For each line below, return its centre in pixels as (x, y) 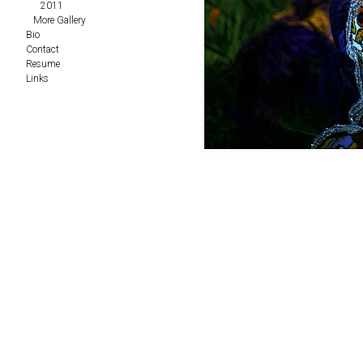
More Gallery (60, 20)
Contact (43, 49)
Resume (43, 64)
